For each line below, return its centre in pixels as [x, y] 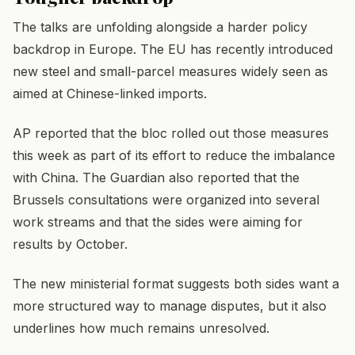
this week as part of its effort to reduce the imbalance [174, 155]
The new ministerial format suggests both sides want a [176, 284]
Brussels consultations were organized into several [166, 199]
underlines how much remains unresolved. [141, 328]
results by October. [70, 244]
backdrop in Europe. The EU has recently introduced [173, 49]
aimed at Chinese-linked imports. [110, 93]
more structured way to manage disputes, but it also [170, 306]
